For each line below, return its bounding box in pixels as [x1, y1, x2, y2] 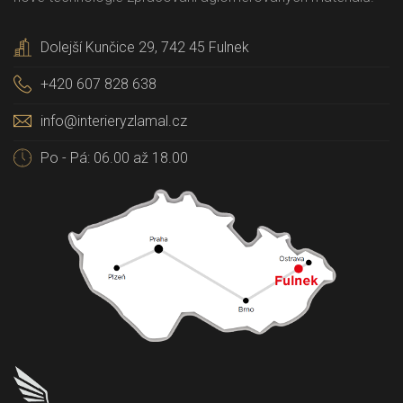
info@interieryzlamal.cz [40, 112, 187, 130]
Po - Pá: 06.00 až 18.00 [40, 149, 188, 166]
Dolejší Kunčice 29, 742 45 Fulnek [40, 39, 249, 56]
